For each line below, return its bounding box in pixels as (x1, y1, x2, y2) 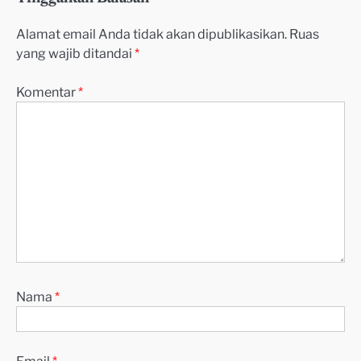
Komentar (16, 83, 78, 100)
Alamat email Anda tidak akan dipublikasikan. (16, 25, 287, 42)
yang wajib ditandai (16, 44, 135, 61)
